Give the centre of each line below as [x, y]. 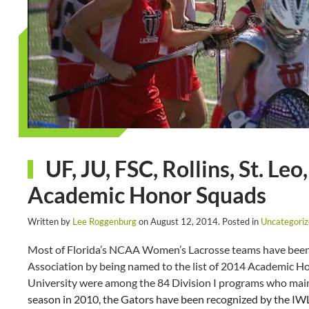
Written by [50, 221]
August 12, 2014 [184, 221]
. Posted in [239, 221]
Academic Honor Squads [147, 195]
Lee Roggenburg [104, 221]
